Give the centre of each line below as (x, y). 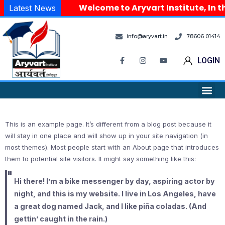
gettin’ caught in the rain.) (61, 219)
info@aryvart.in (147, 36)
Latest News (32, 8)
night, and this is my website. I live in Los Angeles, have (115, 194)
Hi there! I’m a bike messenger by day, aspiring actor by (114, 181)
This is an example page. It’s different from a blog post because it (108, 124)
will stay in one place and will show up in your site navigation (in (106, 136)
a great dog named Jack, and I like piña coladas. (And (110, 206)
